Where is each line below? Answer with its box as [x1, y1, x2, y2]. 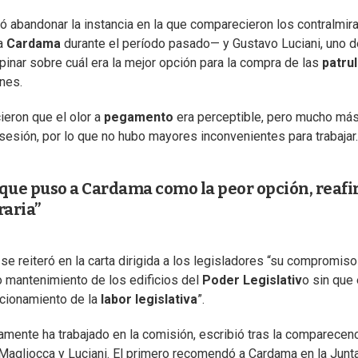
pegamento [104, 109, 173, 125]
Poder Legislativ [202, 272, 302, 288]
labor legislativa [101, 292, 197, 308]
